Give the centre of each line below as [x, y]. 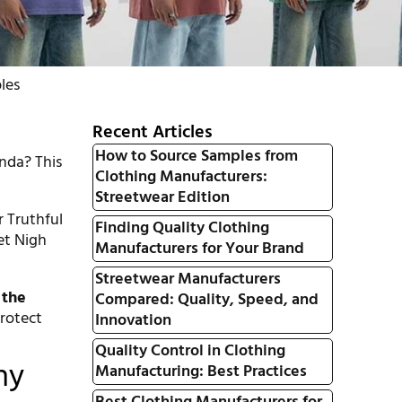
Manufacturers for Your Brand [199, 249]
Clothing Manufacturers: [181, 177]
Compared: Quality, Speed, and [206, 300]
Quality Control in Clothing [190, 351]
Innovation [133, 321]
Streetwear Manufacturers [188, 280]
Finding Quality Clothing [182, 228]
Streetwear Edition [162, 198]
